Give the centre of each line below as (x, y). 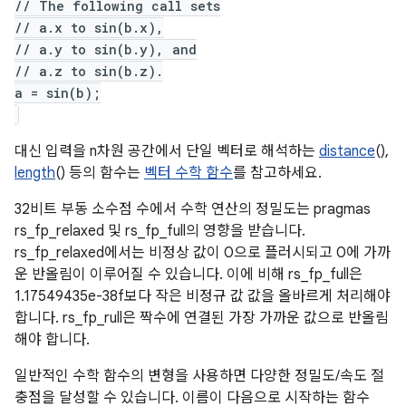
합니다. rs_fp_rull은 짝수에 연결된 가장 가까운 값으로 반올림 (202, 318)
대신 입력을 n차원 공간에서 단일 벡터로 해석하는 (167, 151)
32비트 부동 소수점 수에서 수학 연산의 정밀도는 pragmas (193, 209)
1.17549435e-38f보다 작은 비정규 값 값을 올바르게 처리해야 (203, 296)
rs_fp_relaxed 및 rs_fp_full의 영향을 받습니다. (160, 231)
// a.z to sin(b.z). (89, 71)
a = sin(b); (58, 93)
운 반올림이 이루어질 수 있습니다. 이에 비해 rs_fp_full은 (188, 275)
